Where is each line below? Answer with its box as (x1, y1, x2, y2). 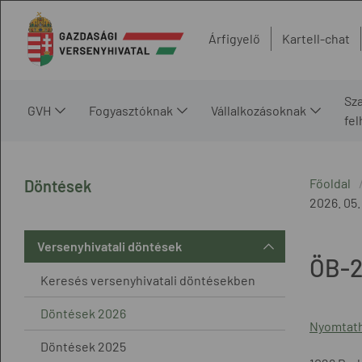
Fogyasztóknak (89, 102, 173, 118)
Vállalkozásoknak (211, 102, 306, 118)
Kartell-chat (282, 31, 350, 47)
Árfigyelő (208, 31, 260, 47)
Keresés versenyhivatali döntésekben (40, 271, 255, 288)
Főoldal (309, 175, 351, 191)
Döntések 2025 (40, 338, 126, 354)
